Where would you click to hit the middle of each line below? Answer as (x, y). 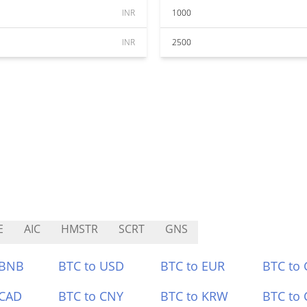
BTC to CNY (91, 296)
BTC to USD (91, 266)
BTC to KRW (194, 296)
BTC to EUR (193, 266)
